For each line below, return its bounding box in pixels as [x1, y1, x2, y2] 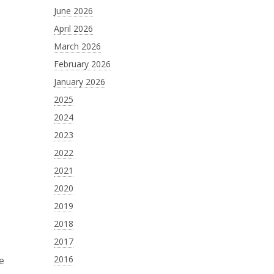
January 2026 [53, 76, 105, 87]
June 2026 [53, 5, 93, 17]
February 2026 [53, 58, 111, 70]
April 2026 [53, 23, 93, 34]
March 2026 [53, 40, 101, 52]
